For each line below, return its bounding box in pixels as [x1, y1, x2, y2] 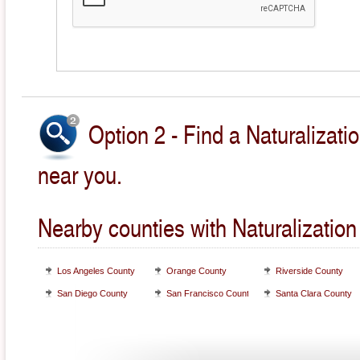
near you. [38, 157, 122, 192]
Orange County [166, 266, 227, 276]
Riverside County [276, 266, 343, 276]
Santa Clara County [276, 288, 352, 299]
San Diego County [57, 288, 128, 299]
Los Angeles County [57, 266, 135, 276]
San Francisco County [166, 288, 254, 299]
